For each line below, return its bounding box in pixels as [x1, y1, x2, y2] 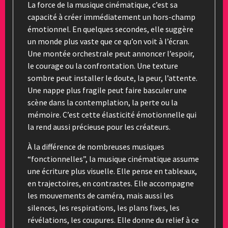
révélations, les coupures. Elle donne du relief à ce [27, 214, 199, 225]
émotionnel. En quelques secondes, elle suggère [27, 23, 193, 34]
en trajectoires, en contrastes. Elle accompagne [27, 178, 194, 188]
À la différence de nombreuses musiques [27, 141, 164, 152]
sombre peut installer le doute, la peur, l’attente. [27, 72, 197, 83]
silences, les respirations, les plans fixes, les [27, 202, 180, 213]
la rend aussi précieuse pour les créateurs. [27, 121, 170, 132]
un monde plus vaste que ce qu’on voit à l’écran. [27, 36, 189, 46]
